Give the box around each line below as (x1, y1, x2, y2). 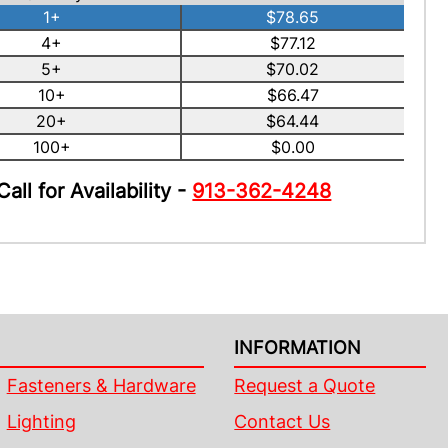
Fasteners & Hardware (6, 375, 196, 396)
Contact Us (234, 411, 331, 432)
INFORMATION (234, 337, 362, 358)
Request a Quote (234, 375, 376, 396)
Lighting (6, 411, 76, 432)
